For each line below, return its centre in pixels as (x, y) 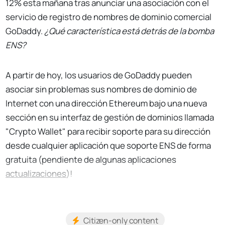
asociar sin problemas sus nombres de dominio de (101, 89)
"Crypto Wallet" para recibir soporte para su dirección (108, 132)
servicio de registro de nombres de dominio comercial (109, 17)
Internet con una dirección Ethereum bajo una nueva (106, 103)
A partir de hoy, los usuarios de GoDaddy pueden (99, 75)
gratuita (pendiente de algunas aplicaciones (91, 160)
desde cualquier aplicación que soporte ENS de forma (108, 146)
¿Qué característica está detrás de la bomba (129, 31)
